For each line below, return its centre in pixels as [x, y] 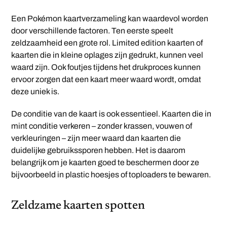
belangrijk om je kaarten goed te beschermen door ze [105, 163]
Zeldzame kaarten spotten [78, 206]
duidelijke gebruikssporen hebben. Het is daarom [99, 150]
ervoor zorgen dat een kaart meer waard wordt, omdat [106, 80]
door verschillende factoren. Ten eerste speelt [92, 31]
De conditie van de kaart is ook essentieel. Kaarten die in [111, 114]
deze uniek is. [35, 92]
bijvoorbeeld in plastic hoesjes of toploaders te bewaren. [111, 175]
